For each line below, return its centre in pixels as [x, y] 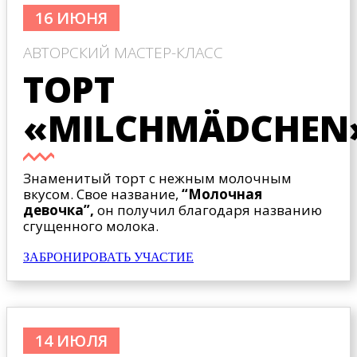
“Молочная [222, 194]
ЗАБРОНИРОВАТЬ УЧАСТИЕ [108, 257]
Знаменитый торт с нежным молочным [157, 178]
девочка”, [59, 210]
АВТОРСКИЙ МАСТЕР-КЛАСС [123, 53]
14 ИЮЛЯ [71, 341]
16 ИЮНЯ [71, 18]
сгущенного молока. [91, 226]
